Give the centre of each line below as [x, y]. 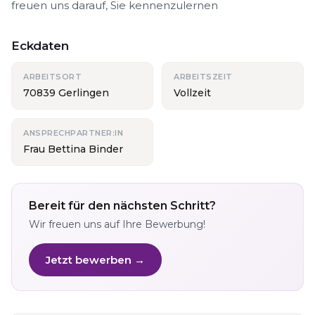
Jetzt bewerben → [95, 260]
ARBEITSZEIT [203, 77]
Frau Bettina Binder [73, 149]
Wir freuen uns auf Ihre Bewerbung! [117, 224]
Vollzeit [192, 93]
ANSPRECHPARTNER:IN [73, 133]
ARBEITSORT [52, 77]
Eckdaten [40, 46]
